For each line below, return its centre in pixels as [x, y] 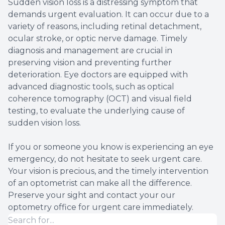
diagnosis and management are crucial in [90, 50]
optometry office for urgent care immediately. [101, 207]
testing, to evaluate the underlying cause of [96, 110]
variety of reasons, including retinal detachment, [105, 26]
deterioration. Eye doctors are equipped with [98, 74]
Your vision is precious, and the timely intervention [108, 171]
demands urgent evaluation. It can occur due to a [108, 14]
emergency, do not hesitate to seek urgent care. [105, 159]
